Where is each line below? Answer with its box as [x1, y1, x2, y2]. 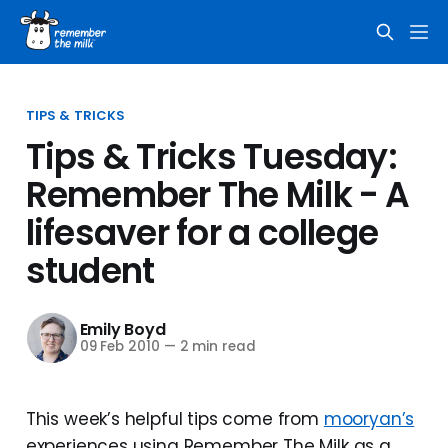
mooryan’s [323, 406, 415, 431]
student [25, 246, 155, 295]
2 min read [175, 337, 256, 357]
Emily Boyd [79, 318, 166, 342]
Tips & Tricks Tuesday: [25, 132, 397, 181]
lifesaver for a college [25, 208, 379, 257]
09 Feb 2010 [79, 337, 160, 357]
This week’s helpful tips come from [25, 406, 324, 431]
